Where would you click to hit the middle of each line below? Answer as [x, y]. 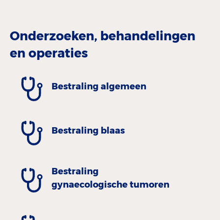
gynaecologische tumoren [110, 184]
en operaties [49, 53]
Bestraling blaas [88, 131]
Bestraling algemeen [99, 87]
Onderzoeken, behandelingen [103, 36]
